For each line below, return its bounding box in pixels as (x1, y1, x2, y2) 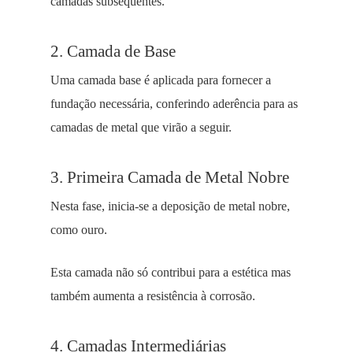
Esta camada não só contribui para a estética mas (50, 266, 291, 279)
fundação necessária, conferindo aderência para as (50, 97, 298, 110)
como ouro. (50, 223, 107, 236)
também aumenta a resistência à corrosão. (50, 289, 255, 303)
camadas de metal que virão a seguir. (50, 121, 232, 134)
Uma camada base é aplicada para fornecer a (50, 73, 271, 87)
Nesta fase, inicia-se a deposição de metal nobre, (50, 199, 290, 213)
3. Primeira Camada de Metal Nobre (50, 168, 289, 186)
